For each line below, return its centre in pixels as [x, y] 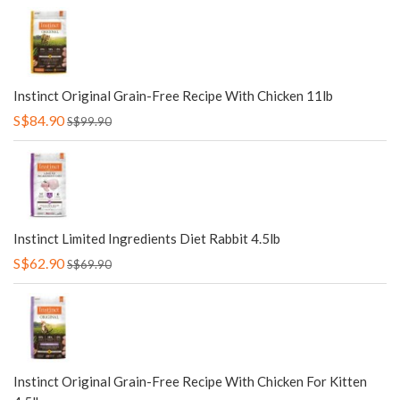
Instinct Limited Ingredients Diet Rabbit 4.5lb [147, 238]
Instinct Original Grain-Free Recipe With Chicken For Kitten [190, 381]
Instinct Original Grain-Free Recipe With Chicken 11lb [173, 96]
